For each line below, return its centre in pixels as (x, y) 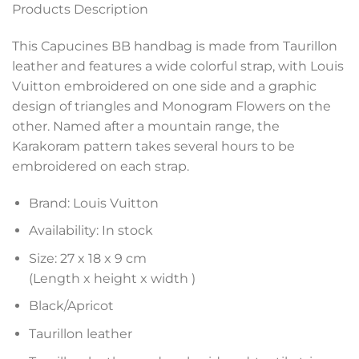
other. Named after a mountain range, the (146, 126)
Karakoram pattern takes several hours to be (153, 146)
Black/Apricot (71, 306)
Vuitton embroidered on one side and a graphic (164, 86)
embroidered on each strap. (101, 166)
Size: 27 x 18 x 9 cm (87, 258)
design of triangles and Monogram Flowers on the (171, 106)
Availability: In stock (91, 231)
